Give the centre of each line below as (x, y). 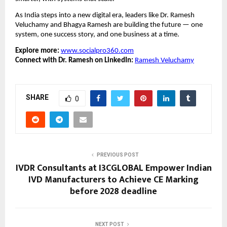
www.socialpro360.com (97, 51)
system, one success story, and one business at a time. (97, 34)
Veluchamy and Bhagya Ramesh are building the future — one (109, 25)
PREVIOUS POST (118, 155)
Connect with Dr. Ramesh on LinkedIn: (74, 61)
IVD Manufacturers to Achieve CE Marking (113, 180)
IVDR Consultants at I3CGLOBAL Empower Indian (113, 168)
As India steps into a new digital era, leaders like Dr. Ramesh (105, 15)
